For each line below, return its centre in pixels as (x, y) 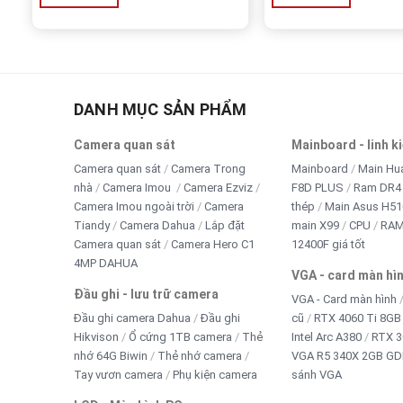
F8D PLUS (317, 187)
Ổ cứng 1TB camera (180, 336)
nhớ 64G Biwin (111, 355)
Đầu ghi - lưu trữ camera (146, 294)
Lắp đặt (225, 225)
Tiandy (92, 225)
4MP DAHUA (106, 263)
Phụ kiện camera (215, 374)
